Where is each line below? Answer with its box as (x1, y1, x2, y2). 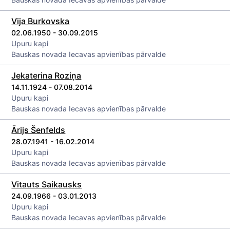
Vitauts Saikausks (11, 179, 82, 189)
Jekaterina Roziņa (11, 70, 82, 81)
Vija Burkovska (11, 16, 70, 26)
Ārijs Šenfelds (11, 125, 66, 135)
